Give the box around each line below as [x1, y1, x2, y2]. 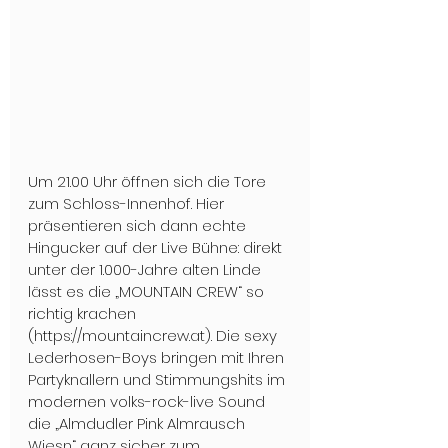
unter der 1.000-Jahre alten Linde [28, 259, 265, 281]
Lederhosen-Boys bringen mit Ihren [28, 347, 288, 369]
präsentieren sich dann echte [28, 215, 250, 237]
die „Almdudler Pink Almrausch [28, 413, 249, 435]
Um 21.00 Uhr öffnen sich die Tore [28, 171, 270, 193]
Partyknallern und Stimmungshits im [28, 369, 289, 391]
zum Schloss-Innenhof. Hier [28, 193, 228, 215]
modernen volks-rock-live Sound [28, 391, 269, 413]
